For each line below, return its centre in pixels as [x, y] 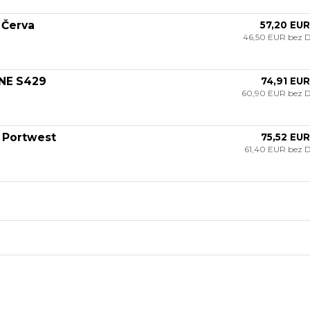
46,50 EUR [265, 37]
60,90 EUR [264, 93]
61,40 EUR [266, 149]
